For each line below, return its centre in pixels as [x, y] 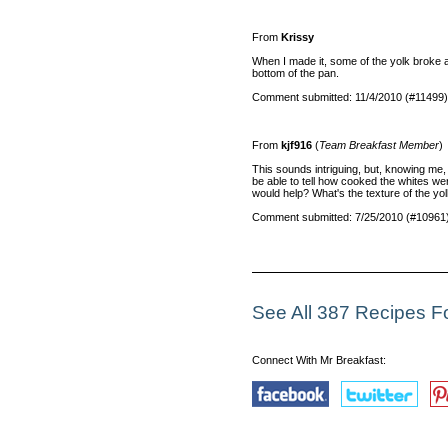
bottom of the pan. [295, 72]
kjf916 [296, 144]
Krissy [297, 36]
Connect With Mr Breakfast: [319, 360]
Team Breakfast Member [379, 144]
